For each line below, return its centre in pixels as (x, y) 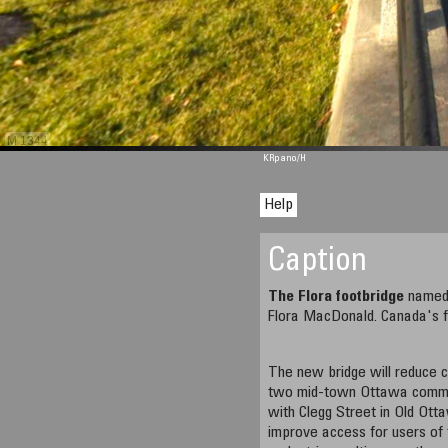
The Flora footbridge (336, 297)
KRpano (280, 159)
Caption (318, 263)
